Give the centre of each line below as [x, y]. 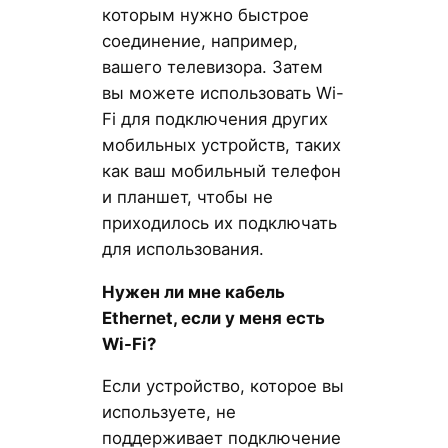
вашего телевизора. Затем [212, 66]
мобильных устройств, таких [221, 144]
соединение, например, [199, 40]
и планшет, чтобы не [187, 196]
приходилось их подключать [219, 222]
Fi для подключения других [214, 118]
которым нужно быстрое [205, 14]
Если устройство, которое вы [222, 386]
